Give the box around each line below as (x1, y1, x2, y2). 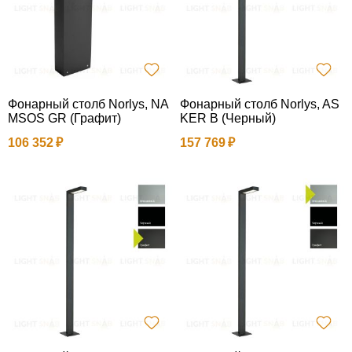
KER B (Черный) (180, 111, 276, 125)
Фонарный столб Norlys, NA (8, 97, 169, 111)
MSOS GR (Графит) (8, 111, 121, 125)
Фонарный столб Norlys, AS (180, 97, 339, 111)
